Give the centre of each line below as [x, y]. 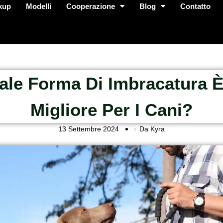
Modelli [39, 6]
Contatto [196, 6]
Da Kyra [152, 129]
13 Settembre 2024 [89, 129]
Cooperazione [91, 6]
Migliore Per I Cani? [111, 110]
